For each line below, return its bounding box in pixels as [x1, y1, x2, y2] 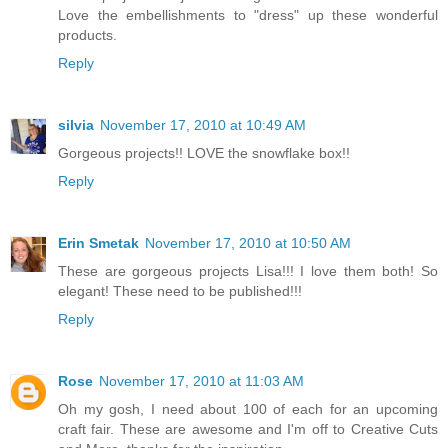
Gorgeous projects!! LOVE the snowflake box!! [58, 144, 350, 161]
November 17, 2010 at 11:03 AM [99, 372, 304, 389]
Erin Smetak [58, 234, 139, 251]
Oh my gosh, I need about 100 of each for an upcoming [58, 400, 438, 417]
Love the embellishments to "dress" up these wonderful [58, 6, 438, 23]
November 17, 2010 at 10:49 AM [100, 116, 306, 133]
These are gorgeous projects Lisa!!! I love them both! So [58, 262, 438, 279]
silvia [58, 116, 94, 133]
